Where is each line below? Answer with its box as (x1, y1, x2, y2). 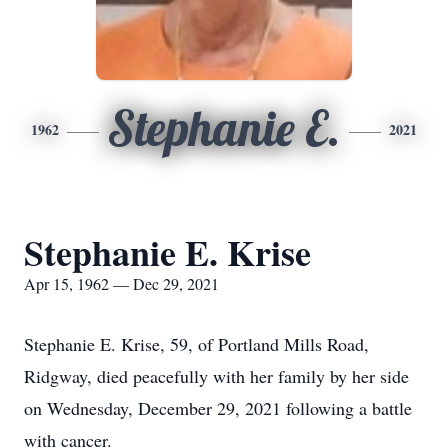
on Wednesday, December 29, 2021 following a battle (24, 396, 412, 420)
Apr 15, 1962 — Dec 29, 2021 (24, 273, 219, 294)
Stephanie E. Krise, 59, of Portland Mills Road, (24, 332, 369, 356)
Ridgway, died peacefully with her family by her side (24, 364, 409, 388)
